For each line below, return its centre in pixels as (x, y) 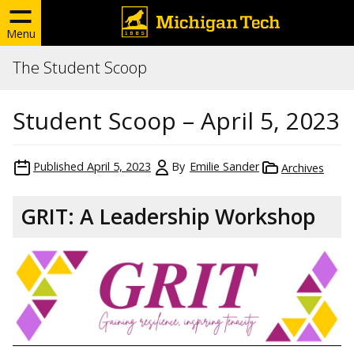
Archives (303, 168)
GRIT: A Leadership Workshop (168, 217)
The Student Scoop (80, 68)
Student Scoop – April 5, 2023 (176, 121)
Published (58, 166)
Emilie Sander (224, 166)
